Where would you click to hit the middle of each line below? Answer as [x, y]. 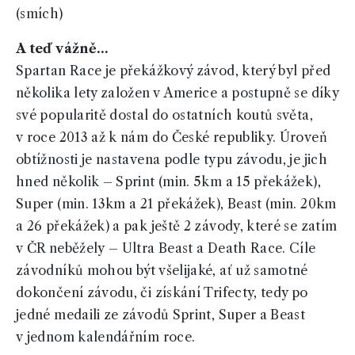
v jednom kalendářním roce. [106, 337]
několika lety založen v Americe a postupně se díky [177, 93]
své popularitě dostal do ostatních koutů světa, [164, 115]
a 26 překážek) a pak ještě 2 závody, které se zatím [177, 226]
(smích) [40, 14]
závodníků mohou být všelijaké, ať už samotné [162, 271]
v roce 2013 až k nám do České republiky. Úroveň [172, 137]
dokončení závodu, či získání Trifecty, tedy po [162, 293]
